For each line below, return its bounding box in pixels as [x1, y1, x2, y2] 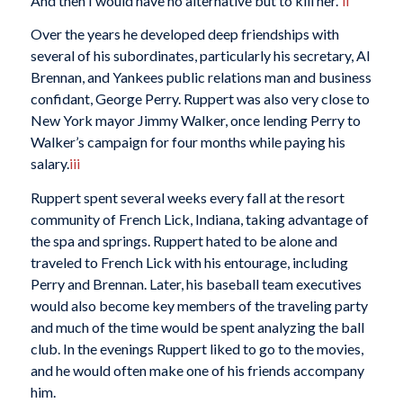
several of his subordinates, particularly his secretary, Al [30, 47, 370, 65]
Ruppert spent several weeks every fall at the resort [30, 189, 345, 206]
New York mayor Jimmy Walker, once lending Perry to [30, 112, 361, 130]
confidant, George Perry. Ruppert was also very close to [30, 90, 370, 108]
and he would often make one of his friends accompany [30, 362, 364, 379]
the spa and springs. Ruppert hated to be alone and [30, 232, 337, 249]
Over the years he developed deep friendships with [30, 25, 339, 43]
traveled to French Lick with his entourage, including [30, 254, 348, 271]
